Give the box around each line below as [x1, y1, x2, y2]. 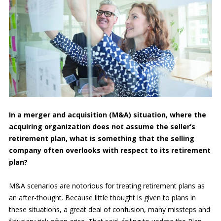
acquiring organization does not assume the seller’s [8, 121, 195, 131]
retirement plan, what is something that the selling [8, 133, 194, 143]
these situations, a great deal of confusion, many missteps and [8, 204, 210, 214]
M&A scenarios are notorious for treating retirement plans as [8, 181, 205, 190]
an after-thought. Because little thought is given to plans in [8, 192, 196, 202]
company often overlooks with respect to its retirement [8, 145, 211, 155]
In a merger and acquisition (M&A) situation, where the [8, 110, 206, 119]
